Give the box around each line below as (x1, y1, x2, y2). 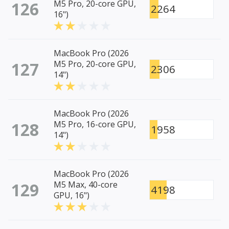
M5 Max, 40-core (54, 179, 118, 191)
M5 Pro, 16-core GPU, (54, 119, 136, 130)
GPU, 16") (54, 190, 89, 201)
